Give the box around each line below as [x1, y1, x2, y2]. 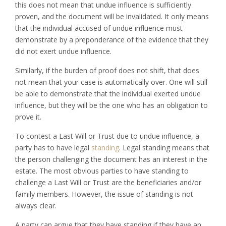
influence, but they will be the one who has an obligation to [15, 100, 208, 110]
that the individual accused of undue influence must [15, 23, 183, 33]
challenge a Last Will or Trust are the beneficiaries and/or [15, 177, 201, 187]
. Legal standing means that [119, 142, 209, 152]
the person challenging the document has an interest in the [15, 154, 207, 164]
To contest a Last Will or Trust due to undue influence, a [15, 131, 199, 141]
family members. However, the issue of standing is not [15, 189, 193, 199]
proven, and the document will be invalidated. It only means [15, 11, 209, 21]
